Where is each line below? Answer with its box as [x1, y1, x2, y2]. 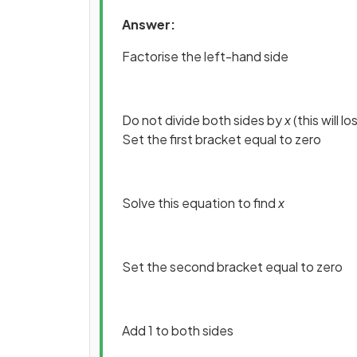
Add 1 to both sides [122, 322, 233, 339]
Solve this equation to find [122, 194, 278, 211]
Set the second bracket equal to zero [122, 258, 343, 275]
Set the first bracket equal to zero [122, 131, 321, 147]
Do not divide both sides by [122, 112, 282, 128]
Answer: [122, 16, 175, 33]
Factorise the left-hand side [122, 48, 288, 65]
